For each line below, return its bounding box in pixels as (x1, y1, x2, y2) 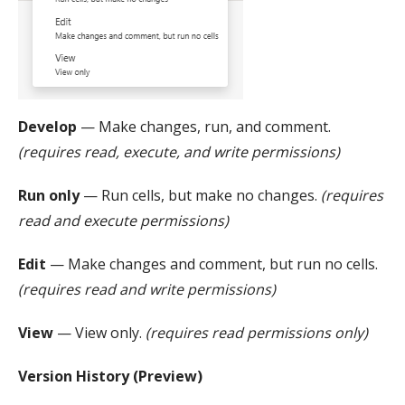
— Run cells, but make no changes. (80, 185, 321, 205)
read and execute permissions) (18, 211, 229, 231)
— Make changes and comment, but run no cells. (46, 254, 378, 274)
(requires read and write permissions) (18, 279, 276, 299)
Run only (18, 185, 80, 205)
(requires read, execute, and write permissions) (18, 142, 340, 162)
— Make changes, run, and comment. (77, 117, 331, 137)
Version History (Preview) (18, 366, 202, 386)
